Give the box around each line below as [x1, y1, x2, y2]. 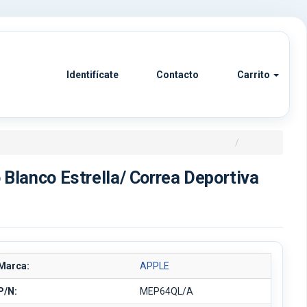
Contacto [154, 69, 199, 80]
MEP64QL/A [140, 286, 194, 297]
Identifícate [64, 69, 119, 80]
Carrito [234, 69, 272, 80]
